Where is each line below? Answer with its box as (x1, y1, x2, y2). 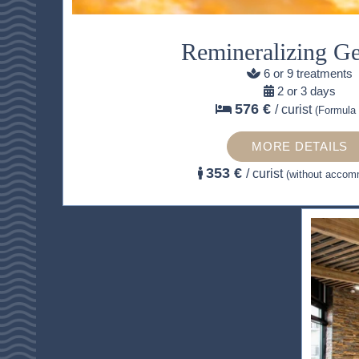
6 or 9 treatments (264, 66, 353, 80)
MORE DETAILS (252, 139, 349, 154)
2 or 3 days (277, 83, 337, 98)
